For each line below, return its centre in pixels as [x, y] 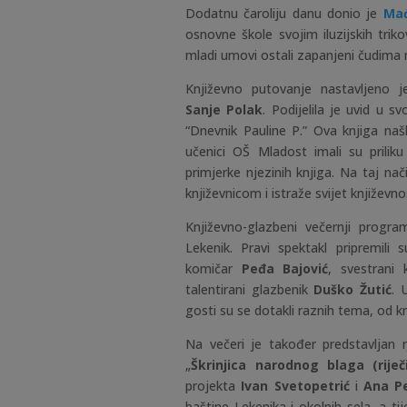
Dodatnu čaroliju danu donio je [284, 14]
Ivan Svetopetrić [295, 386]
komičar [213, 269]
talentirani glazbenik [250, 290]
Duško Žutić [353, 290]
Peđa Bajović [285, 269]
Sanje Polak [224, 110]
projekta [213, 386]
